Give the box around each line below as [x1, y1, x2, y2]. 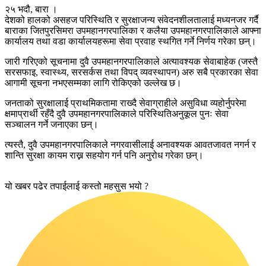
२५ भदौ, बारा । [5, 4, 58, 14]
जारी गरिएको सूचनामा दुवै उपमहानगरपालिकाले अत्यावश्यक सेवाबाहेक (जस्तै [5, 56, 258, 66]
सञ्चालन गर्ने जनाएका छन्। [5, 119, 99, 129]
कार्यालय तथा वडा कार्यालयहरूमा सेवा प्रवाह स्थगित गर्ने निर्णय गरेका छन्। [5, 36, 256, 46]
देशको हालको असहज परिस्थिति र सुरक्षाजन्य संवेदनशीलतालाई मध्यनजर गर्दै [5, 14, 258, 25]
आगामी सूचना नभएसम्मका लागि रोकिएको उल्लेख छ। [5, 77, 182, 88]
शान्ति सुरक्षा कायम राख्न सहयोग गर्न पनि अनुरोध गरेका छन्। [5, 150, 204, 160]
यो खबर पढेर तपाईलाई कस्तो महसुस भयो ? [5, 180, 148, 191]
